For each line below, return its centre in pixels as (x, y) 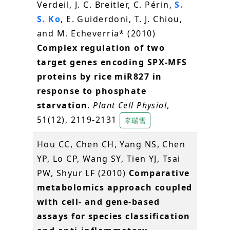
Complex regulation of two (101, 47)
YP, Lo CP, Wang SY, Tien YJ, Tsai (109, 158)
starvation (62, 105)
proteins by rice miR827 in (100, 76)
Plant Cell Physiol (130, 105)
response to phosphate (92, 91)
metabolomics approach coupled (115, 187)
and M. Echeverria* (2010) (97, 33)
